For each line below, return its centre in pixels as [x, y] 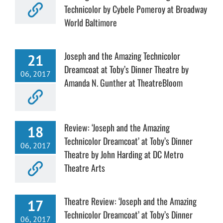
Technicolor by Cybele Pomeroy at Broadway [136, 9]
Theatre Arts [85, 167]
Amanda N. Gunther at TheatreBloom [123, 82]
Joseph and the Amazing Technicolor [122, 56]
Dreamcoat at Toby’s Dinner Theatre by [126, 69]
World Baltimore [91, 22]
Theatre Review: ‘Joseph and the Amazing [130, 201]
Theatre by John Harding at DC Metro [124, 154]
